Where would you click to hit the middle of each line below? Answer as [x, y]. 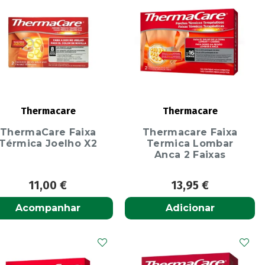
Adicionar [190, 208]
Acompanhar [48, 208]
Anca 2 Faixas [190, 155]
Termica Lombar [190, 144]
